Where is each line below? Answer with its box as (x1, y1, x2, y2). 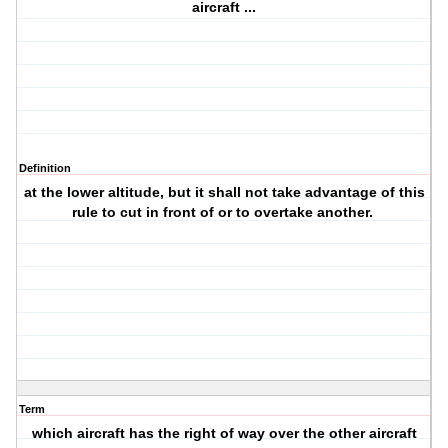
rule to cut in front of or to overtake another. (71, 204, 377, 221)
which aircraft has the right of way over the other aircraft (31, 425, 417, 442)
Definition (19, 162, 71, 175)
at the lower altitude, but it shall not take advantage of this (23, 184, 425, 201)
